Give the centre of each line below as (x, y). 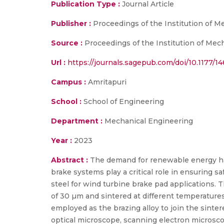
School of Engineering (123, 101)
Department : (77, 121)
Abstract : (70, 160)
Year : (61, 140)
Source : (67, 43)
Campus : (68, 82)
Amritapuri (106, 82)
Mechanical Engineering (148, 121)
